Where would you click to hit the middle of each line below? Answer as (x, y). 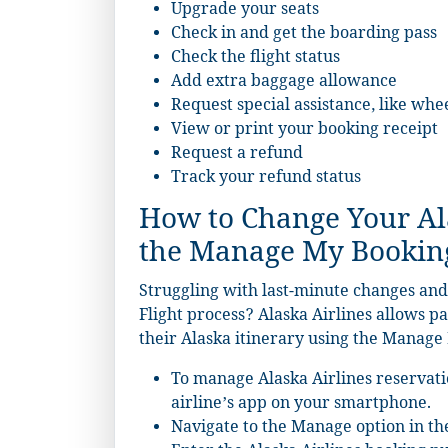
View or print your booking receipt (304, 132)
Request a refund (237, 156)
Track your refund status (266, 180)
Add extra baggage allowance (284, 84)
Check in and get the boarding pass (304, 36)
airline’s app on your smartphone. (301, 406)
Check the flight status (255, 60)
